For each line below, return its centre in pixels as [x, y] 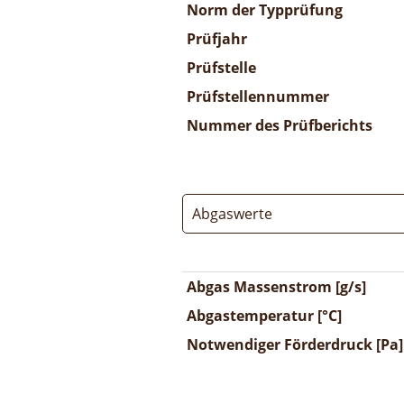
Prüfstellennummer [258, 96]
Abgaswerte [232, 214]
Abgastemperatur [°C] [264, 316]
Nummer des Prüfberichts [280, 125]
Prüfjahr [217, 39]
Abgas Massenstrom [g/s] [276, 287]
